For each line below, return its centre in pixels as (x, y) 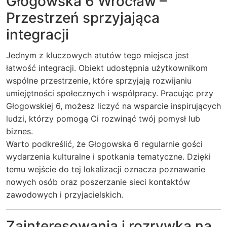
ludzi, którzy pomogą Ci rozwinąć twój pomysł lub (103, 119)
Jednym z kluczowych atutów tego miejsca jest (98, 55)
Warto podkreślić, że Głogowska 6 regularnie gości (104, 144)
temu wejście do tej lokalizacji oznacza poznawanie (106, 169)
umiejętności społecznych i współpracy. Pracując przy (110, 93)
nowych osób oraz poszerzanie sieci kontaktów (98, 182)
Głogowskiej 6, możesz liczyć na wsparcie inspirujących (113, 106)
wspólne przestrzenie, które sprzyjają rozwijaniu (99, 81)
